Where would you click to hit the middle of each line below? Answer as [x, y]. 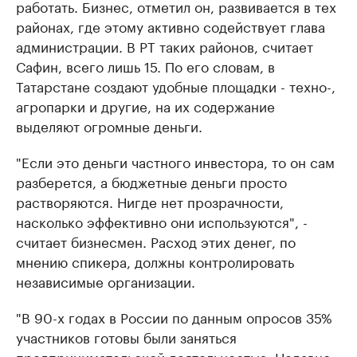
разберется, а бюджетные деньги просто [151, 181]
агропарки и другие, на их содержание [145, 105]
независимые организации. [106, 280]
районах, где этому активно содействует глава [171, 25]
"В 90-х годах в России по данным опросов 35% [174, 316]
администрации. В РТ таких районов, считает [165, 45]
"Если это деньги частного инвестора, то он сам [175, 161]
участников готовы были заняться [126, 336]
